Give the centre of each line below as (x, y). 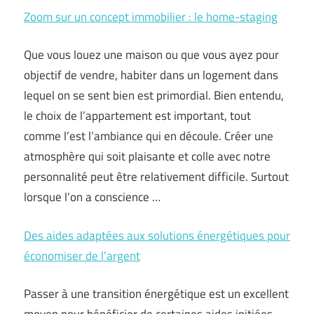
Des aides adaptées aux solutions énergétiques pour (157, 235)
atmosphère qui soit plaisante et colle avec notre (147, 157)
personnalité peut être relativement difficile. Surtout (156, 177)
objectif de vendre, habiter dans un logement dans (151, 75)
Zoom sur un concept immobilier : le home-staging (151, 16)
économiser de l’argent (82, 255)
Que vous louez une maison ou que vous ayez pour (151, 55)
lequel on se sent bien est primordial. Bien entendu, (154, 96)
